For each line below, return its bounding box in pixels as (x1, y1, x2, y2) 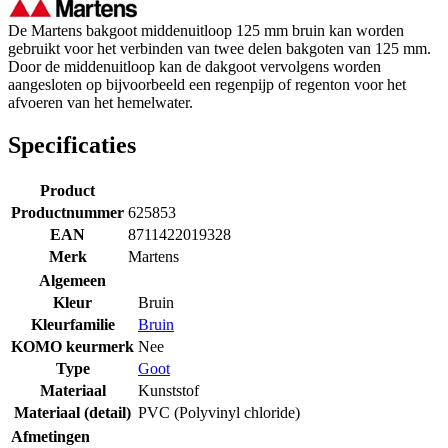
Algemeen (39, 271, 106, 289)
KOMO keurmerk (11, 337, 134, 355)
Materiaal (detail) (14, 403, 131, 421)
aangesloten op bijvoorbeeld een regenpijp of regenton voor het (8, 75, 406, 93)
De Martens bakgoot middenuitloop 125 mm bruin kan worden (8, 21, 404, 39)
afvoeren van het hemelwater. (8, 93, 193, 111)
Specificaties (8, 131, 136, 158)
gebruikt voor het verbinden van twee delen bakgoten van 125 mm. (8, 39, 431, 57)
